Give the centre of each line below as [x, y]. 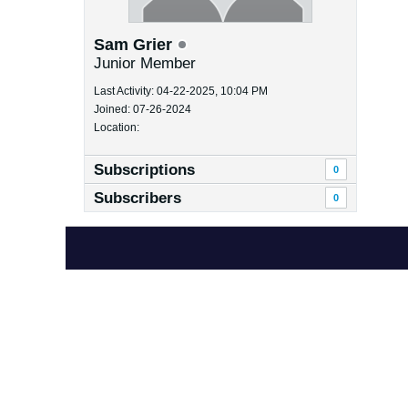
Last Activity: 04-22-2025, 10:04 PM [181, 91]
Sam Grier [135, 45]
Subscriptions [144, 170]
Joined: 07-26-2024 [143, 109]
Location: [117, 127]
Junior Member [145, 63]
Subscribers [138, 198]
